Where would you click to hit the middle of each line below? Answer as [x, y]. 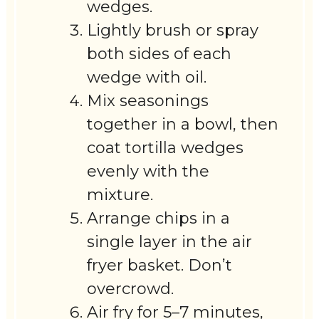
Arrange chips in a [159, 219]
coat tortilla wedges [166, 148]
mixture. [120, 195]
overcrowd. [131, 289]
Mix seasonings [148, 101]
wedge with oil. [147, 78]
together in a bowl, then [183, 125]
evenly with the [148, 172]
